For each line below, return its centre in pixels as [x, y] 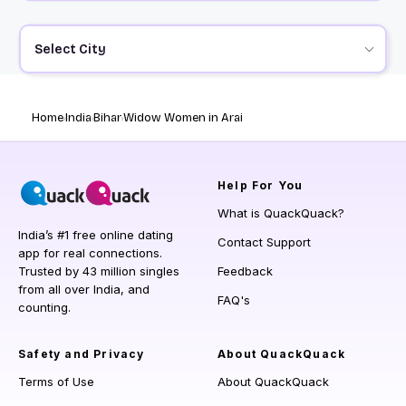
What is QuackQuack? [281, 213]
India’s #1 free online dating [96, 235]
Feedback [245, 271]
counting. [44, 308]
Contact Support [264, 242]
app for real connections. [90, 253]
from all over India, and [84, 290]
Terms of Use [56, 382]
